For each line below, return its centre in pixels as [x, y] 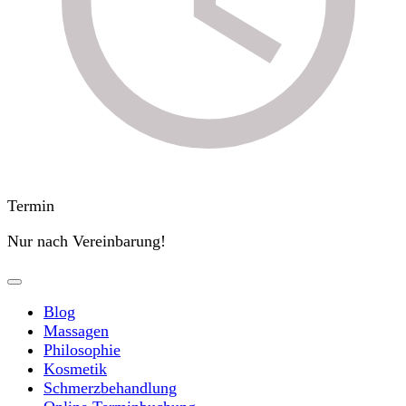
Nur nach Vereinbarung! [87, 242]
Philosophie [82, 350]
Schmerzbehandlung [110, 388]
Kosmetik [75, 369]
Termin [31, 206]
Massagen [76, 331]
